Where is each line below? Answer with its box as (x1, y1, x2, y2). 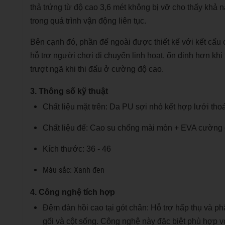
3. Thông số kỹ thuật (30, 86, 108, 95)
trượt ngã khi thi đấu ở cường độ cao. (30, 64, 164, 73)
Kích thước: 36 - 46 (43, 144, 111, 153)
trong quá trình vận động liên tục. (30, 16, 146, 25)
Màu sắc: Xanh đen (43, 165, 104, 175)
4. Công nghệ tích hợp (30, 187, 115, 196)
